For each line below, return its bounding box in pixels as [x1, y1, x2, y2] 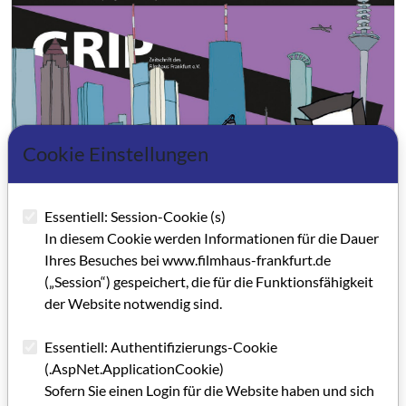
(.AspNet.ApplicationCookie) [44, 359, 224, 377]
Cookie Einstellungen [23, 141, 208, 166]
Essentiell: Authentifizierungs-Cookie [44, 337, 277, 355]
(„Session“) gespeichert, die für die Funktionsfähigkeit [44, 272, 373, 290]
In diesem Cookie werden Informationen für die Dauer [44, 228, 379, 246]
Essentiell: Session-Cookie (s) [44, 207, 226, 225]
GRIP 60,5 [26, 356, 108, 379]
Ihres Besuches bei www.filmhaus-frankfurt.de [44, 250, 331, 268]
